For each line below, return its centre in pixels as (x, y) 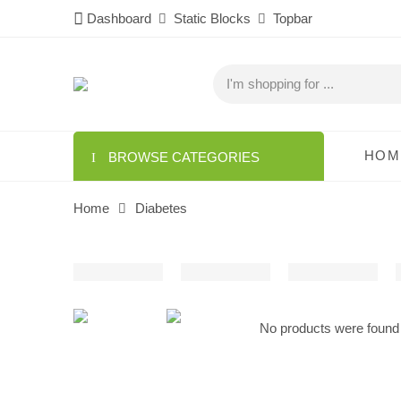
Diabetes (161, 209)
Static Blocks (212, 19)
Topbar (289, 19)
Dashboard (121, 19)
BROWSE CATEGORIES (182, 157)
